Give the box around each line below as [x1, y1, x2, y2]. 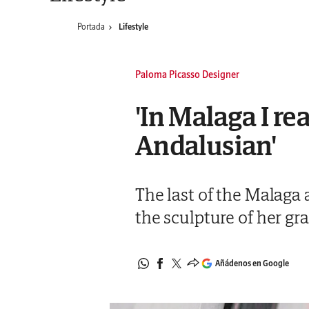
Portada [77, 21, 105, 32]
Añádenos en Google [215, 258, 289, 269]
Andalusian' [134, 128, 277, 163]
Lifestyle [119, 21, 148, 32]
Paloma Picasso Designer [134, 68, 239, 81]
